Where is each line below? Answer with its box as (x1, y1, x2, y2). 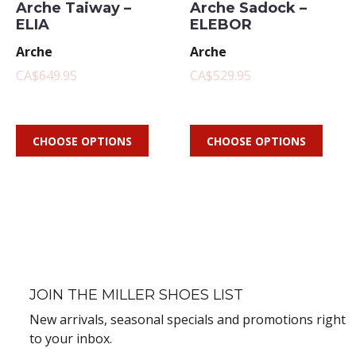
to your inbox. (29, 330, 112, 347)
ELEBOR (190, 16, 252, 33)
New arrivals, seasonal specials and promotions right (29, 311, 346, 328)
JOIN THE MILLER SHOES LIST (29, 286, 243, 304)
